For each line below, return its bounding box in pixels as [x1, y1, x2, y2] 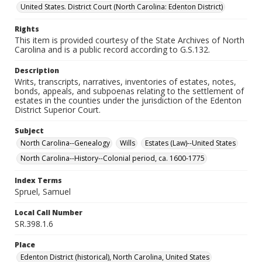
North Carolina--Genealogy [20, 138, 110, 148]
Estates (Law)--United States [145, 138, 236, 148]
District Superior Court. [15, 104, 101, 115]
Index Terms [15, 175, 62, 185]
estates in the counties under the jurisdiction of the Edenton [15, 95, 242, 106]
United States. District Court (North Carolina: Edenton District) [20, 2, 223, 12]
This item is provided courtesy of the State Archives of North [15, 35, 244, 46]
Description [15, 65, 59, 75]
